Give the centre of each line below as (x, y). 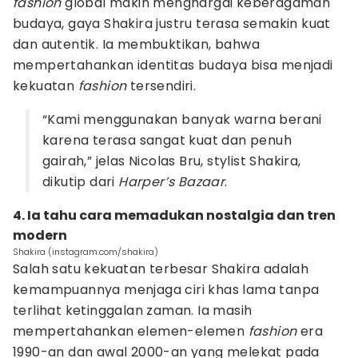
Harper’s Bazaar (172, 182)
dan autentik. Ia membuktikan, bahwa (136, 44)
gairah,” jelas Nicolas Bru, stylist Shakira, (172, 161)
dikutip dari (81, 182)
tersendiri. (163, 86)
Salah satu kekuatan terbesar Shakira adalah (161, 269)
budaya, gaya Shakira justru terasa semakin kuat (172, 24)
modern (40, 235)
